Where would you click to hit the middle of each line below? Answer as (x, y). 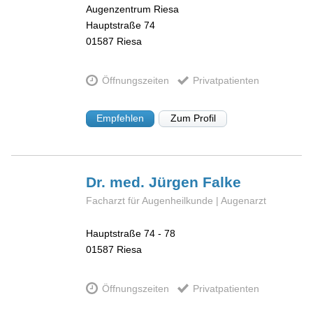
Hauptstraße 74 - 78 (131, 234)
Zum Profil (193, 118)
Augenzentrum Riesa (133, 9)
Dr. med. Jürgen (145, 182)
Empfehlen (121, 118)
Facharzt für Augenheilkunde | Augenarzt (176, 201)
